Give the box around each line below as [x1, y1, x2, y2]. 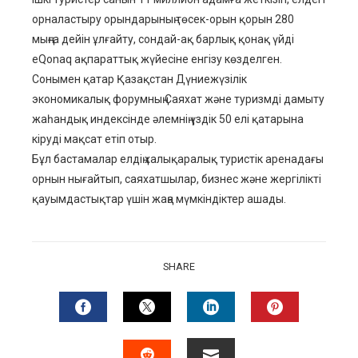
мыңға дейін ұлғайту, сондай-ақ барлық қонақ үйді [32, 33, 294, 46]
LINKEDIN [210, 327, 283, 347]
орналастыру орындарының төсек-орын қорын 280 [32, 13, 294, 26]
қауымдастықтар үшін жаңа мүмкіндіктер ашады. [32, 193, 286, 206]
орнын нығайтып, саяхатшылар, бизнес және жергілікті [32, 173, 321, 186]
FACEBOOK [82, 327, 162, 347]
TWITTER [146, 327, 214, 347]
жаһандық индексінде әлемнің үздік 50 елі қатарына [32, 113, 304, 126]
